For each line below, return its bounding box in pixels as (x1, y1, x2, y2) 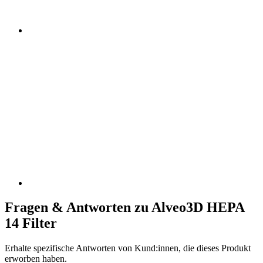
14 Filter (5, 215, 57, 231)
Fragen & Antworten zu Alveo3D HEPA (5, 200, 244, 215)
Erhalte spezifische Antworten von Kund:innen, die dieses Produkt (5, 243, 251, 254)
